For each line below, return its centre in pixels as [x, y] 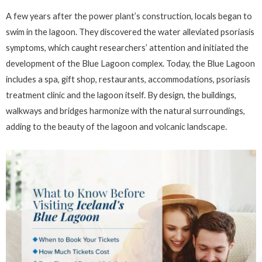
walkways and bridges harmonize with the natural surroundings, [125, 111]
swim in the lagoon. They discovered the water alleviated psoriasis [130, 32]
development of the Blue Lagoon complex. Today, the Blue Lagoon [130, 64]
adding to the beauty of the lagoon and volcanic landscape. [116, 127]
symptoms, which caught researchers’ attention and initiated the [127, 48]
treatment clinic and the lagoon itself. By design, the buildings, [121, 95]
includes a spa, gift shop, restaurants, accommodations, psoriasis [128, 80]
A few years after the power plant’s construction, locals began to [129, 16]
